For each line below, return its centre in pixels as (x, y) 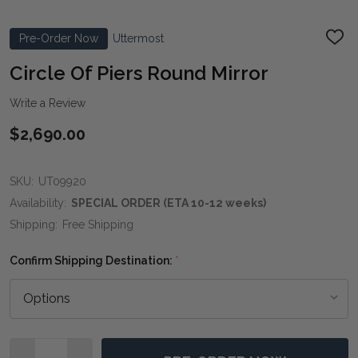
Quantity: (36, 346)
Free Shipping (98, 224)
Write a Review (48, 103)
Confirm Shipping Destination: (92, 260)
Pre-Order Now (59, 38)
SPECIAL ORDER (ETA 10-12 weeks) (169, 203)
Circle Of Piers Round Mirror (139, 73)
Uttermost (138, 38)
